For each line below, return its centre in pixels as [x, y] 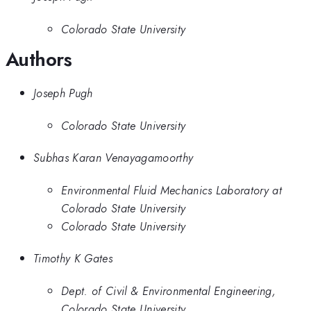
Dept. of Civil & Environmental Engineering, [169, 291]
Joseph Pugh [63, 93]
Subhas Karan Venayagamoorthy [114, 158]
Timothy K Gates [73, 259]
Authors [39, 59]
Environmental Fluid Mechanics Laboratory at [172, 190]
